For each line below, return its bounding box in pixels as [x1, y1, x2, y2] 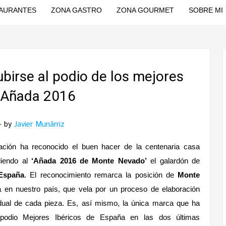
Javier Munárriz [14, 119, 65, 130]
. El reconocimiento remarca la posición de [24, 171, 178, 179]
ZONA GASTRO [50, 6, 102, 14]
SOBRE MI [188, 6, 223, 14]
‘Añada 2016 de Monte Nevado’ [31, 156, 147, 165]
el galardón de [146, 156, 200, 165]
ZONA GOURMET [116, 6, 174, 14]
